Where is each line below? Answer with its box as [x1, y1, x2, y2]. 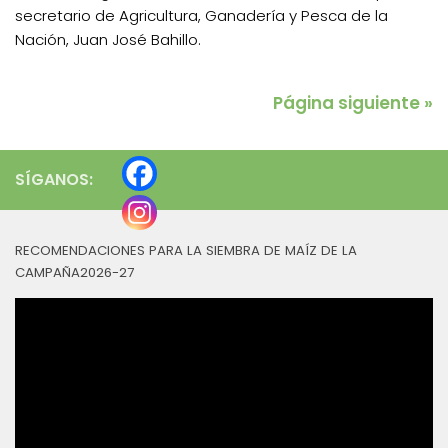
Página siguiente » [273, 90, 433, 115]
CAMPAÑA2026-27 [15, 262, 134, 282]
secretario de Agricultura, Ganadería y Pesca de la [15, 4, 388, 26]
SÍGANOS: [15, 167, 93, 191]
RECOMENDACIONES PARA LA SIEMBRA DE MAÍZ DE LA [15, 240, 357, 260]
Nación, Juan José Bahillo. [15, 28, 201, 50]
